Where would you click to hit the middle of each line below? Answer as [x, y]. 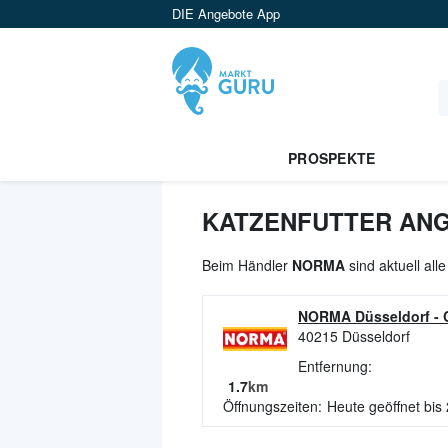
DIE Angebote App [226, 13]
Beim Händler [247, 265]
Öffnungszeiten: [272, 406]
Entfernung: [335, 366]
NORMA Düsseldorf [364, 316]
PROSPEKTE [331, 158]
